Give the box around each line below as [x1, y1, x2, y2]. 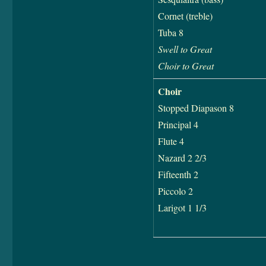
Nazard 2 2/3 [157, 151, 207, 164]
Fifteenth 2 [157, 168, 198, 181]
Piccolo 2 [157, 185, 193, 198]
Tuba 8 [157, 26, 183, 39]
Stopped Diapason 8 [157, 102, 234, 115]
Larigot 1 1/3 [157, 201, 207, 214]
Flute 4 [157, 135, 184, 148]
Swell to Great [157, 43, 212, 56]
